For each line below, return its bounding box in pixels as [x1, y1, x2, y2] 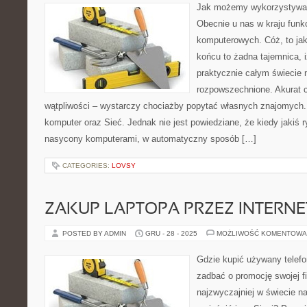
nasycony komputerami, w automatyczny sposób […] [45, 134, 256, 144]
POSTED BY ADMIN [62, 230, 128, 237]
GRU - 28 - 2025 [145, 230, 197, 237]
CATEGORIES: [62, 162, 112, 169]
